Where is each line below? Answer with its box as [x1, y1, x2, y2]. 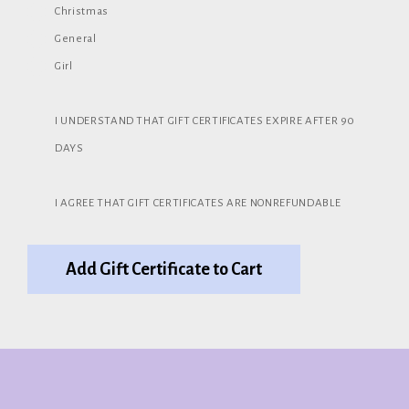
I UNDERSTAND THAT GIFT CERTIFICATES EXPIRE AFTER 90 [55, 115, 356, 127]
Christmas [55, 5, 109, 17]
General [55, 33, 97, 45]
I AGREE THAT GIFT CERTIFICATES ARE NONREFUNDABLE [55, 197, 341, 209]
